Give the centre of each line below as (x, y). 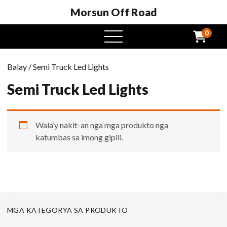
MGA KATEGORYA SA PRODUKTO (68, 210)
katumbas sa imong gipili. (79, 137)
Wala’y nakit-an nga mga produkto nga (102, 125)
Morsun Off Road (113, 12)
